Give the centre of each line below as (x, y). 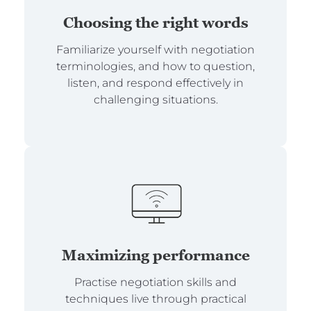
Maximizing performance (155, 255)
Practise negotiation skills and (155, 283)
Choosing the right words (155, 23)
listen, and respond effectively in (155, 83)
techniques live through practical (155, 299)
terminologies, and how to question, (155, 67)
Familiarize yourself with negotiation (155, 50)
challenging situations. (155, 100)
